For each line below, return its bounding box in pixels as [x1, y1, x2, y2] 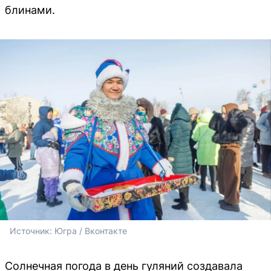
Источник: [10, 225, 54, 236]
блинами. [5, 4, 55, 17]
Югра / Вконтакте [54, 225, 127, 236]
